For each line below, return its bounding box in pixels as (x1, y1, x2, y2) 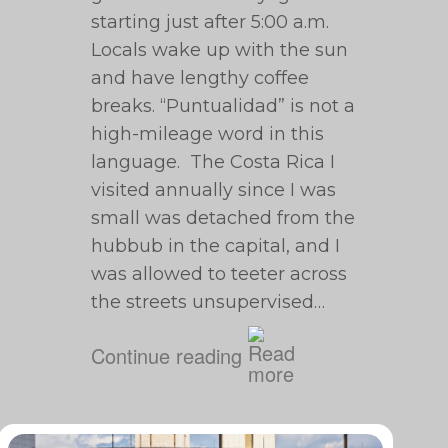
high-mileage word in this (91, 123, 325, 145)
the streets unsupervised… (91, 291, 326, 313)
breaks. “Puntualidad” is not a (91, 95, 356, 117)
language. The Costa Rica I (91, 151, 336, 173)
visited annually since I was (91, 179, 337, 201)
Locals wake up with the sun (91, 39, 349, 61)
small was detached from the (91, 207, 356, 229)
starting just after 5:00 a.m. (91, 11, 330, 33)
